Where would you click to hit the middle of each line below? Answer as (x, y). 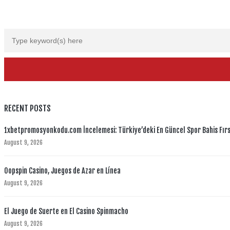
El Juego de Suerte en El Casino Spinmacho (66, 211)
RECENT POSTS (27, 108)
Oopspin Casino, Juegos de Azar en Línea (62, 171)
